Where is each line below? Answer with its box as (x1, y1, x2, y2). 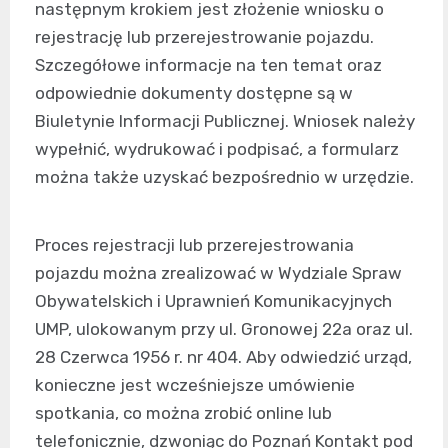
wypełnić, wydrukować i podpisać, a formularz (35, 139, 399, 160)
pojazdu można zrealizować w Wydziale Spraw (35, 263, 402, 284)
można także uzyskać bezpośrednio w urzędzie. (35, 167, 414, 188)
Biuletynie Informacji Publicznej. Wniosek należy (35, 111, 415, 132)
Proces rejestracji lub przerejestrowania (35, 235, 354, 256)
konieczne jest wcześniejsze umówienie (35, 375, 355, 396)
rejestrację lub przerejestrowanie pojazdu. (35, 27, 374, 48)
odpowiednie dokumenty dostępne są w (35, 83, 353, 104)
